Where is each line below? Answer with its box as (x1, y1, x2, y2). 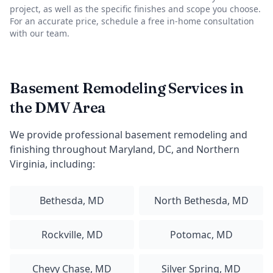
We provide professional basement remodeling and (10, 128, 247, 142)
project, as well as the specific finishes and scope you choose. (10, 3, 261, 15)
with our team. (10, 27, 69, 40)
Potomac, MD (169, 228, 233, 242)
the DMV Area (10, 99, 107, 117)
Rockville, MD (41, 228, 103, 242)
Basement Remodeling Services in (10, 79, 244, 97)
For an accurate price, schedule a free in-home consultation (10, 15, 254, 27)
